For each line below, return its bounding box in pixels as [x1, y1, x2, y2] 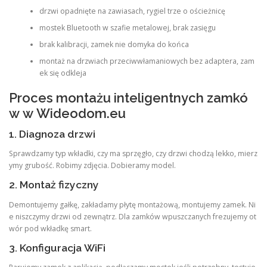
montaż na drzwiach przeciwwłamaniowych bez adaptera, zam [39, 55, 254, 66]
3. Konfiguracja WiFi [9, 241, 105, 254]
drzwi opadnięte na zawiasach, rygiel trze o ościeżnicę [39, 5, 225, 16]
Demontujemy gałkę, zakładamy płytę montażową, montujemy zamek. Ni [9, 199, 256, 210]
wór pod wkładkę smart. [9, 223, 92, 234]
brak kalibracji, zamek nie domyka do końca [39, 39, 189, 49]
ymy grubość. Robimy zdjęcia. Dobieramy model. [9, 160, 176, 171]
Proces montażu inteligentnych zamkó [9, 90, 248, 105]
